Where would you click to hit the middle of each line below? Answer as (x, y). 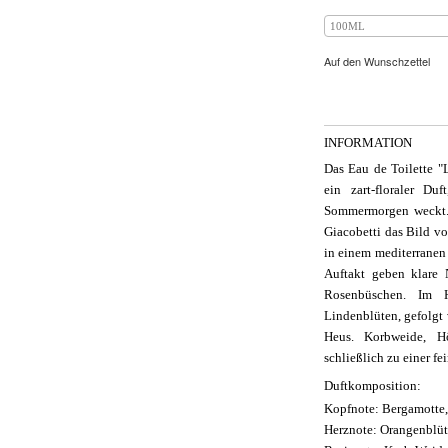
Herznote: (350, 429)
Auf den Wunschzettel (377, 60)
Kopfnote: (351, 408)
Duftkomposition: (372, 385)
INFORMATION (368, 142)
